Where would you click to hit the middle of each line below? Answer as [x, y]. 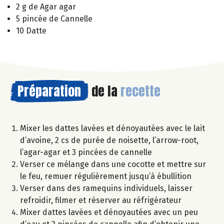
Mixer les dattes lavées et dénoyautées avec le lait [112, 128]
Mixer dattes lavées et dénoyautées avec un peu [109, 212]
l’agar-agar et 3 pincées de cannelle [86, 152]
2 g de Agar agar [46, 7]
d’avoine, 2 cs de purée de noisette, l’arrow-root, [109, 140]
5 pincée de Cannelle [54, 19]
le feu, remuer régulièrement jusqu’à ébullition [106, 176]
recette [140, 91]
